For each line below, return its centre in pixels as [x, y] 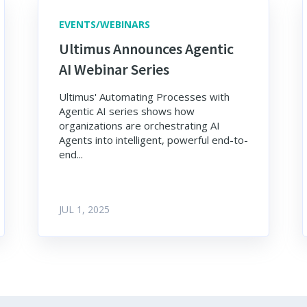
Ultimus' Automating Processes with [144, 97]
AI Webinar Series [114, 70]
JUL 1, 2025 [84, 210]
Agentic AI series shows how [126, 111]
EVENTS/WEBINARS [104, 24]
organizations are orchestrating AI [139, 126]
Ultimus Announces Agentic [146, 49]
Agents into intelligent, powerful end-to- [153, 140]
